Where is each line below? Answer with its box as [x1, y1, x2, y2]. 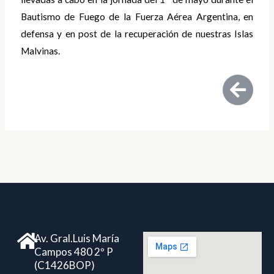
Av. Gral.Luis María [34, 231, 119, 245]
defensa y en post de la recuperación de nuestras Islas [20, 28, 254, 40]
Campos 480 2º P [34, 245, 113, 258]
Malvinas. [20, 45, 60, 57]
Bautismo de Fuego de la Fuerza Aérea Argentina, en [20, 11, 254, 23]
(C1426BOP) [34, 258, 95, 272]
